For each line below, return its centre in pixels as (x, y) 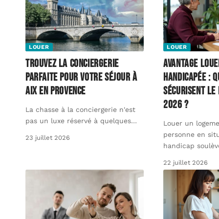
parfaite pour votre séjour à (81, 77)
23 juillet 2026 (48, 137)
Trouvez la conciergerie (72, 64)
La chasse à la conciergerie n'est (80, 109)
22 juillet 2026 (186, 162)
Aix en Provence (55, 91)
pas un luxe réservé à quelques (78, 120)
